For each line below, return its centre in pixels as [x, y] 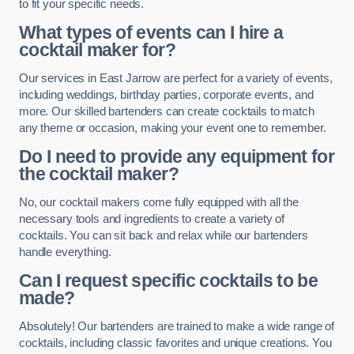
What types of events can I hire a [151, 33]
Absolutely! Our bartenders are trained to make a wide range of [177, 326]
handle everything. [65, 252]
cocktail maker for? [98, 50]
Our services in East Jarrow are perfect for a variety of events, [176, 78]
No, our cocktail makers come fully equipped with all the [159, 202]
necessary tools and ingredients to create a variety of [152, 218]
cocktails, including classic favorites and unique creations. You [175, 343]
